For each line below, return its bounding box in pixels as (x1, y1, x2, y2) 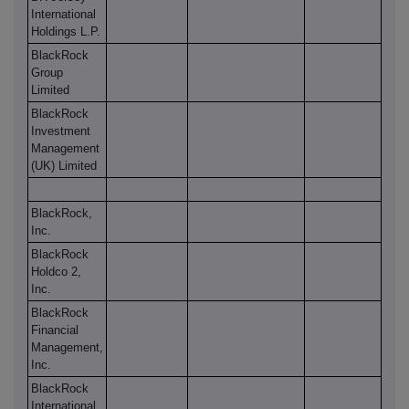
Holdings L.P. (31, 25, 100, 39)
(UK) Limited (31, 159, 97, 173)
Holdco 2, (31, 265, 81, 279)
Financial (31, 323, 79, 338)
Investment (31, 124, 90, 139)
